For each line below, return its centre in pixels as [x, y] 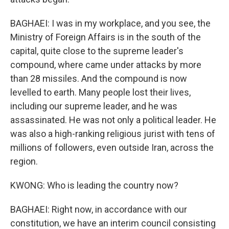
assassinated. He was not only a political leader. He [113, 120]
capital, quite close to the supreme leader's [97, 51]
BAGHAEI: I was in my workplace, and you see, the [110, 23]
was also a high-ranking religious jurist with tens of [113, 134]
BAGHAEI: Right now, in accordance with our [99, 209]
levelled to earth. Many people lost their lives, [100, 92]
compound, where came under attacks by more [106, 65]
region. [24, 161]
